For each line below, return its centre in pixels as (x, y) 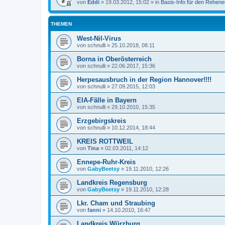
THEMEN (61, 24)
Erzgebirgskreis (101, 121)
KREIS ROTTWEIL (105, 142)
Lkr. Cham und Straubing (116, 203)
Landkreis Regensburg (112, 183)
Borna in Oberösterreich (114, 59)
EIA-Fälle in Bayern (107, 100)
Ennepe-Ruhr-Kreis (106, 162)
